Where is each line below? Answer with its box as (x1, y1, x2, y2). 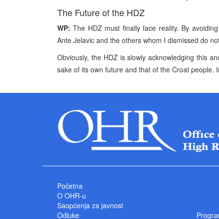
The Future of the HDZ (57, 6, 145, 19)
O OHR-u (57, 190, 86, 200)
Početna (57, 180, 83, 191)
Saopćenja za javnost (57, 200, 123, 210)
